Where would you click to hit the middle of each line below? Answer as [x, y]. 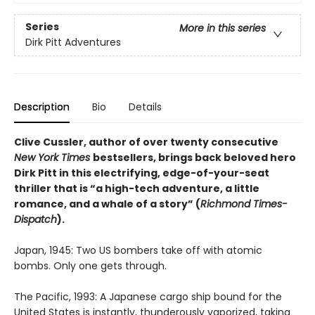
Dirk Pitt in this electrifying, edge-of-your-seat [142, 173]
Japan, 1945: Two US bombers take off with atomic [138, 251]
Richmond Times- [244, 204]
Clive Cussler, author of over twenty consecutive [146, 142]
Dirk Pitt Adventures [73, 43]
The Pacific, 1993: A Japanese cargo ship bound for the [148, 297]
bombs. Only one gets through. [90, 266]
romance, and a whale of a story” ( [107, 204]
